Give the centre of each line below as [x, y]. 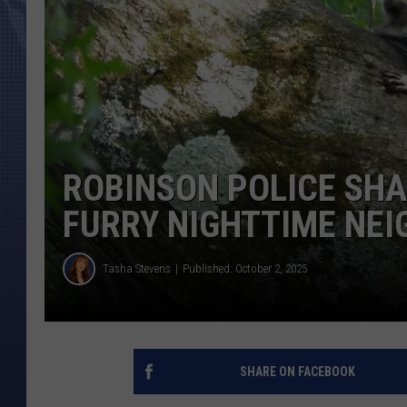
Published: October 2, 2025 [245, 269]
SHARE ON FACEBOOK [297, 371]
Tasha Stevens [137, 269]
